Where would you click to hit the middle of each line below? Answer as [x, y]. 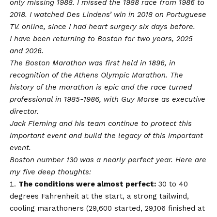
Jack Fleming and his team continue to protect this [101, 123]
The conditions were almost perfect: [87, 184]
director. [24, 111]
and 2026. [27, 51]
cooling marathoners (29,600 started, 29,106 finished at [107, 208]
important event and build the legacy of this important [106, 135]
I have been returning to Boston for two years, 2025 [101, 39]
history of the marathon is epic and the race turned [101, 87]
